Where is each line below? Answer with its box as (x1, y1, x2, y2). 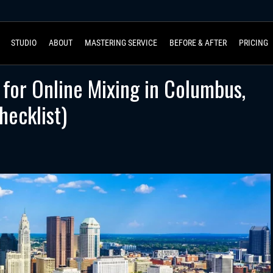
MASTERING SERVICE (84, 37, 157, 48)
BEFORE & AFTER (169, 37, 227, 48)
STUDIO (10, 37, 37, 48)
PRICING (238, 37, 268, 48)
